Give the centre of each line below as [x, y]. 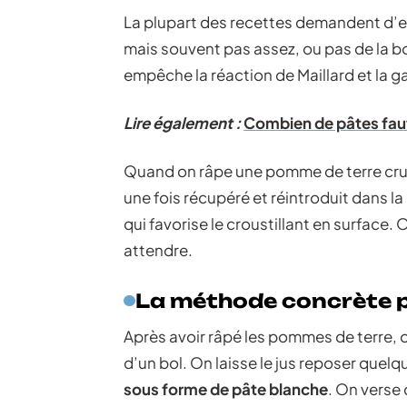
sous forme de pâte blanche [226, 389]
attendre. [158, 250]
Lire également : [182, 123]
